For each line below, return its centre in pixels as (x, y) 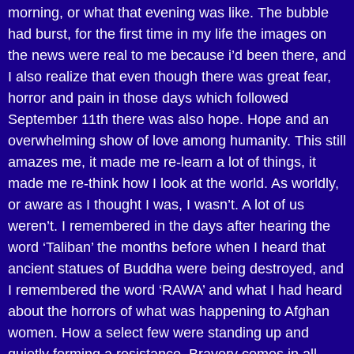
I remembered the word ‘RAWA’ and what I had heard (175, 290)
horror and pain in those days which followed (148, 98)
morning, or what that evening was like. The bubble (168, 13)
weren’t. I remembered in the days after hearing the (169, 226)
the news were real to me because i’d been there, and (177, 56)
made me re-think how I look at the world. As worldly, (173, 184)
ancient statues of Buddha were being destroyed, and (176, 269)
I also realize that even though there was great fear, (169, 77)
